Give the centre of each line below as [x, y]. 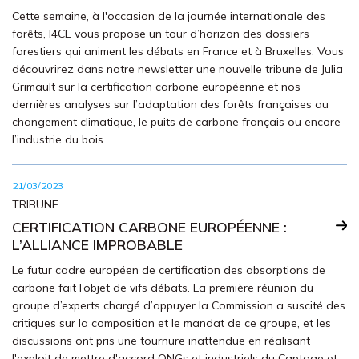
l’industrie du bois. [59, 139]
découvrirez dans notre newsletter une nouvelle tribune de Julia [177, 69]
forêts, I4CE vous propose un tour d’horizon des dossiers [161, 34]
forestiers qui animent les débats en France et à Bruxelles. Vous [178, 51]
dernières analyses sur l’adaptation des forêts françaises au [170, 104]
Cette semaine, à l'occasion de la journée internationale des [169, 16]
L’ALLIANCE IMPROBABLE [97, 244]
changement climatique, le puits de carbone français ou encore [176, 122]
